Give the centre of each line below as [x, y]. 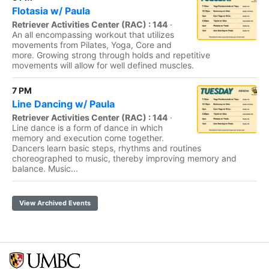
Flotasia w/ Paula [51, 11]
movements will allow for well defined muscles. [103, 65]
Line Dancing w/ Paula [63, 104]
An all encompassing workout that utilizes [93, 35]
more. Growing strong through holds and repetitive [111, 55]
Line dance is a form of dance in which [87, 128]
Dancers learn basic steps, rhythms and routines [107, 148]
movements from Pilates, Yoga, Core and [92, 45]
